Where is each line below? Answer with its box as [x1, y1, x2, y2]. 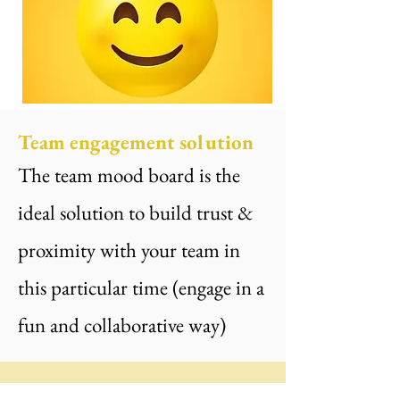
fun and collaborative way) [18, 312, 226, 338]
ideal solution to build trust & [18, 199, 253, 226]
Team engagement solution [18, 129, 254, 155]
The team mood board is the [18, 162, 240, 188]
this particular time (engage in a [18, 274, 264, 301]
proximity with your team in [18, 237, 240, 263]
